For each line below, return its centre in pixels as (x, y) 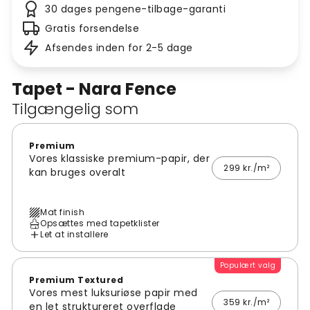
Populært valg (247, 266)
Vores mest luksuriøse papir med (113, 293)
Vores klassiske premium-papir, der (119, 159)
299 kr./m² (246, 168)
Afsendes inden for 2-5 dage (119, 48)
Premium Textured (76, 280)
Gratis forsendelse (92, 29)
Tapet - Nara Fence (94, 89)
